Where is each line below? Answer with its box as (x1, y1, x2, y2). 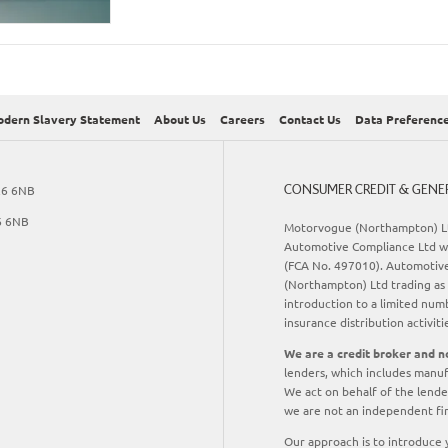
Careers (220, 111, 265, 128)
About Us (154, 111, 206, 128)
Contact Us (279, 111, 341, 128)
